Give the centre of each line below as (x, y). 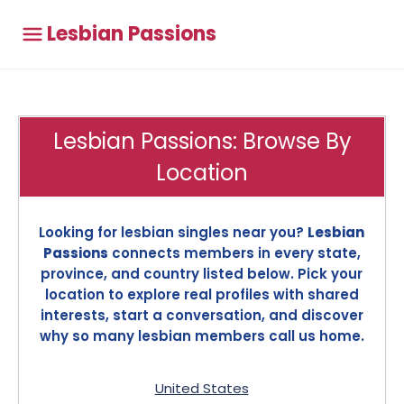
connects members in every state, (234, 253)
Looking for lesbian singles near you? (173, 232)
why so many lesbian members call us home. (202, 336)
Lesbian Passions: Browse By (202, 141)
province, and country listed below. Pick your (202, 274)
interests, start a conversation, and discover (202, 315)
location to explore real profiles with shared (202, 294)
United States (202, 388)
